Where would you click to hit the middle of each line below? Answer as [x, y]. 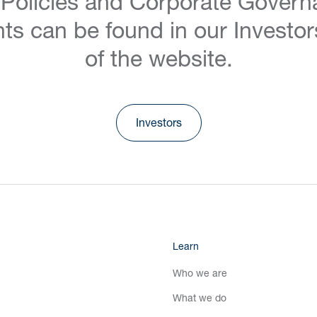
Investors [158, 122]
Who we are [200, 273]
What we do [200, 298]
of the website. [158, 58]
